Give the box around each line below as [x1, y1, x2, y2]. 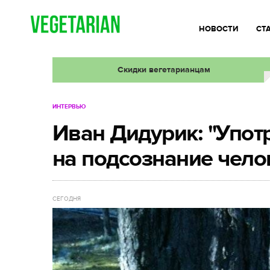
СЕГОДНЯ [52, 195, 81, 202]
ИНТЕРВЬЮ [52, 103, 86, 110]
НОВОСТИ [198, 24, 238, 34]
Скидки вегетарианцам [117, 64, 210, 75]
